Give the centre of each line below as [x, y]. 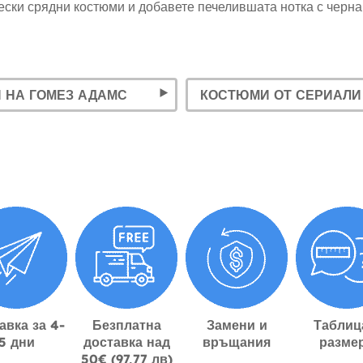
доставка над [126, 342]
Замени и [237, 325]
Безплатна [126, 325]
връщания [237, 342]
